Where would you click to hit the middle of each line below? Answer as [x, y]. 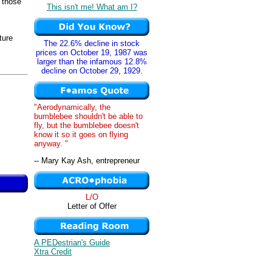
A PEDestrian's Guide [72, 243]
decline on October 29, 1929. [92, 71]
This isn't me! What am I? [92, 7]
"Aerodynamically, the [72, 107]
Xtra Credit [53, 252]
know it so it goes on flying [81, 134]
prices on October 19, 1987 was [92, 53]
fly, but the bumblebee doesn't [87, 125]
